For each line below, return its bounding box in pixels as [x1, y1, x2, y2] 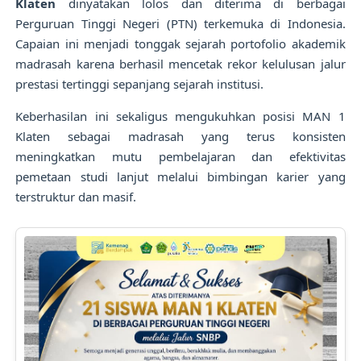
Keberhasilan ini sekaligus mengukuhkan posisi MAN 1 [15, 108, 346, 124]
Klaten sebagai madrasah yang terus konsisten [15, 128, 346, 144]
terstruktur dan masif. [15, 189, 137, 205]
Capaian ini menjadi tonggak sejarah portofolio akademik [15, 35, 346, 52]
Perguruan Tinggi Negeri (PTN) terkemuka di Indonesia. [15, 15, 346, 31]
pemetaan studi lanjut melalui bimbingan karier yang [15, 168, 346, 185]
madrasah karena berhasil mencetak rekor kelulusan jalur [15, 56, 346, 72]
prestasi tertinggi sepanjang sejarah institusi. [15, 76, 264, 92]
